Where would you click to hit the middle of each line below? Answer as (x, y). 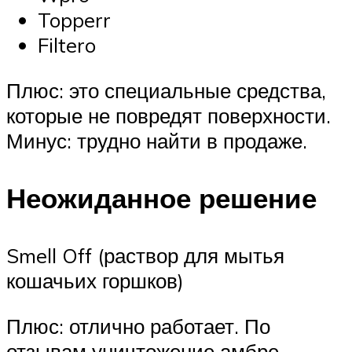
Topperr (74, 20)
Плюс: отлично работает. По (138, 326)
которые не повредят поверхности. (169, 115)
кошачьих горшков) (95, 281)
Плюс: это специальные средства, (166, 90)
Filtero (67, 45)
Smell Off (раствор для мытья (145, 256)
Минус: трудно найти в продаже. (157, 140)
